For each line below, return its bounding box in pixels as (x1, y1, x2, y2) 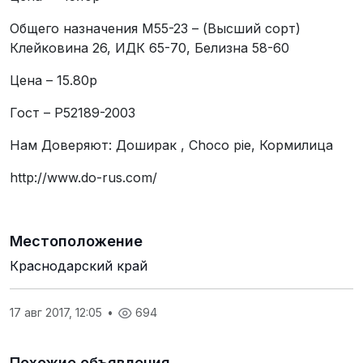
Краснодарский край (10, 257, 147, 274)
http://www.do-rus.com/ (10, 169, 157, 186)
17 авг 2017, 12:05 (10, 305, 105, 319)
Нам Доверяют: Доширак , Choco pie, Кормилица (10, 136, 333, 153)
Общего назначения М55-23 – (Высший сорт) (10, 19, 301, 36)
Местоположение (10, 232, 143, 250)
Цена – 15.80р (10, 71, 97, 88)
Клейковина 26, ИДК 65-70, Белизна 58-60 (10, 39, 289, 56)
